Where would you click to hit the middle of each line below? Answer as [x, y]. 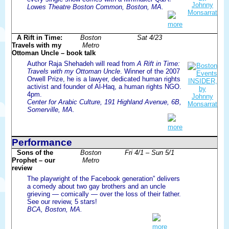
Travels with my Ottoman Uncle [74, 71]
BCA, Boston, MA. [55, 209]
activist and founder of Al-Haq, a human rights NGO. [104, 86]
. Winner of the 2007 [150, 71]
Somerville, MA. [51, 109]
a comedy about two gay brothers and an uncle [96, 186]
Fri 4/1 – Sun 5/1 [149, 152]
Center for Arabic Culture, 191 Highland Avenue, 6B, [104, 102]
